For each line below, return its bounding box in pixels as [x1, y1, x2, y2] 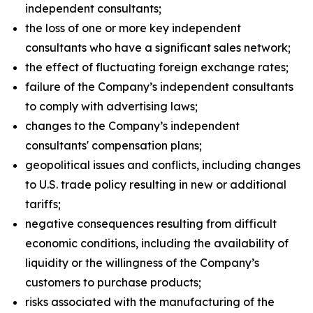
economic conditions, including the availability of [25, 236, 289, 250]
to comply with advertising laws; [25, 99, 198, 113]
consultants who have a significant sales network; [25, 41, 291, 54]
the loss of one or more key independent [25, 21, 241, 35]
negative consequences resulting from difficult [25, 217, 277, 231]
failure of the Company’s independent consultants [25, 80, 293, 94]
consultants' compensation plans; [25, 138, 202, 152]
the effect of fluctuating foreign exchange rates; [25, 60, 289, 74]
